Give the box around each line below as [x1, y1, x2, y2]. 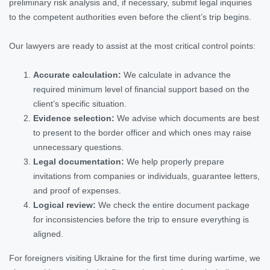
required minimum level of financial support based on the [33, 84, 250, 94]
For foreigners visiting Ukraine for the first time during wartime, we [9, 253, 260, 263]
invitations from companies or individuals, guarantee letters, [33, 171, 260, 181]
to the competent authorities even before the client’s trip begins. [9, 11, 251, 22]
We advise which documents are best [115, 113, 259, 123]
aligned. [33, 228, 63, 239]
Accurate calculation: [33, 69, 121, 80]
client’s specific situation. [33, 98, 127, 108]
